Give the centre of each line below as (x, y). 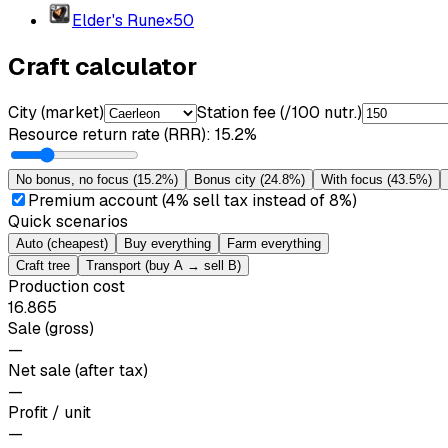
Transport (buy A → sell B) (163, 265)
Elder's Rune (118, 20)
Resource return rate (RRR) (107, 134)
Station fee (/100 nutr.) (279, 112)
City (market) (56, 112)
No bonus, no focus (72, 179)
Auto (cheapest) (62, 243)
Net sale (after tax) (78, 370)
